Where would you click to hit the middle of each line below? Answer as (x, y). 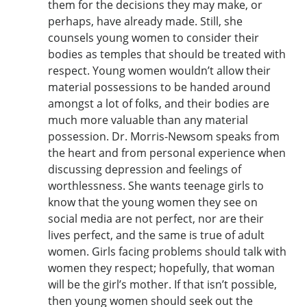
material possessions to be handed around (159, 87)
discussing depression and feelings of (145, 169)
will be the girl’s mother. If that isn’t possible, (162, 284)
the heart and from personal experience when (167, 152)
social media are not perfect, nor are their (156, 218)
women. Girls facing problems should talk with (167, 251)
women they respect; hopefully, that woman (161, 268)
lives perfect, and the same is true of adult (156, 235)
